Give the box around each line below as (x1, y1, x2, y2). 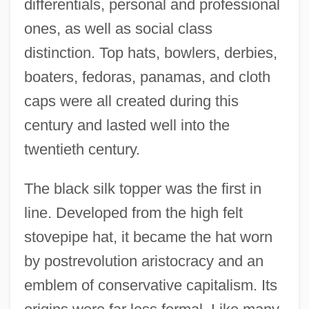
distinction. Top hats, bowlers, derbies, (23, 43, 277, 61)
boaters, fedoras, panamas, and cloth (23, 68, 270, 86)
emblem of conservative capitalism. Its (23, 276, 277, 294)
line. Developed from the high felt (23, 203, 243, 221)
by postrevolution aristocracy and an (23, 252, 263, 270)
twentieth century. (23, 140, 140, 158)
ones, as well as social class (23, 19, 212, 37)
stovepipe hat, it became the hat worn (23, 228, 272, 246)
